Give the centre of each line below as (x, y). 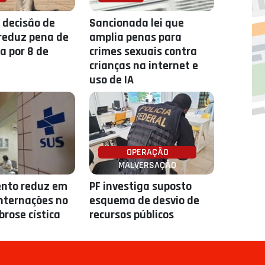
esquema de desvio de (145, 201)
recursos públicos (132, 215)
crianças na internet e (144, 66)
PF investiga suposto (141, 186)
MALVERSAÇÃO (148, 165)
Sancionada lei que (137, 23)
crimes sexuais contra (143, 51)
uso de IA (112, 80)
